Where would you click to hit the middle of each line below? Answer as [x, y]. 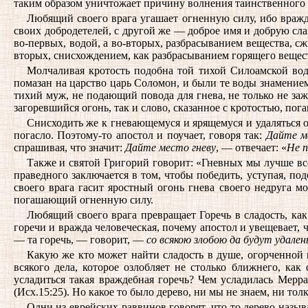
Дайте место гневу [170, 147]
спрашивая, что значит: [69, 147]
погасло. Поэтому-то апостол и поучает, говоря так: [140, 135]
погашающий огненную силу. [84, 200]
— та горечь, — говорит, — [80, 240]
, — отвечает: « [251, 147]
